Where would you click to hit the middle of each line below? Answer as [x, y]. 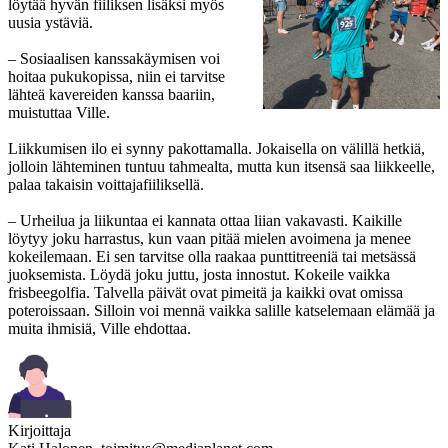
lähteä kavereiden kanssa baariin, [111, 94]
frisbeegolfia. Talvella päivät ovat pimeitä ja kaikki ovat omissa [205, 292]
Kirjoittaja [39, 430]
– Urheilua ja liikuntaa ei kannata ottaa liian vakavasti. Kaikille [205, 220]
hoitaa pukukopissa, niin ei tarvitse [116, 76]
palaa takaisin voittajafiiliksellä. [106, 184]
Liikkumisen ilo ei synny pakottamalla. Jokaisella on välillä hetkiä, [216, 148]
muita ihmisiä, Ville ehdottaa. [99, 328]
